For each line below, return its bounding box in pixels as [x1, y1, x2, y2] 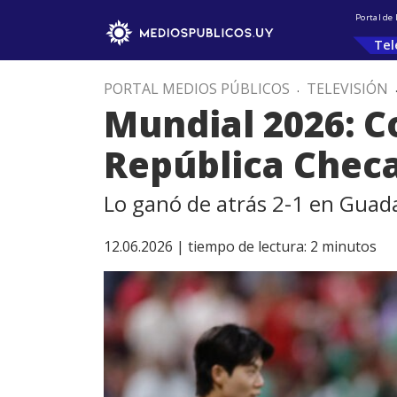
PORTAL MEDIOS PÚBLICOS [104, 79, 290, 98]
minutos [322, 237, 377, 256]
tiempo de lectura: [188, 237, 307, 256]
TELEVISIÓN [307, 79, 388, 98]
